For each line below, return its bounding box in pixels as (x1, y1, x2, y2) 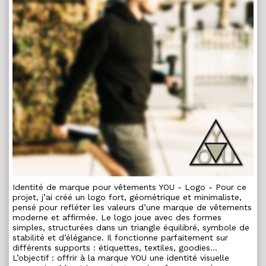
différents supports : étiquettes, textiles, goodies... (12, 243, 217, 252)
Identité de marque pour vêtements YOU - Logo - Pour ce (12, 182, 246, 192)
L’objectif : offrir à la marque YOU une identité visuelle (12, 253, 229, 262)
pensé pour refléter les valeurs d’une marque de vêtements (12, 202, 252, 212)
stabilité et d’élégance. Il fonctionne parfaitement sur (12, 233, 228, 242)
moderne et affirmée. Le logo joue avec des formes (12, 213, 221, 222)
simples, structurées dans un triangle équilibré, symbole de (12, 223, 249, 232)
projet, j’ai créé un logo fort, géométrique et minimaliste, (12, 192, 242, 202)
